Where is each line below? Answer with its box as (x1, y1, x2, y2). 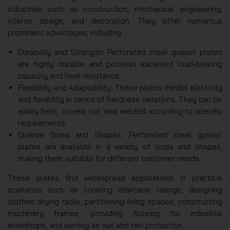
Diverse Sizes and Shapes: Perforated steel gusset (18, 130, 222, 140)
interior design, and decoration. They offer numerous (8, 16, 222, 26)
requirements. (18, 118, 67, 128)
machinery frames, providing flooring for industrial (8, 208, 222, 219)
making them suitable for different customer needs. (18, 154, 201, 164)
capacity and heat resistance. (18, 71, 121, 81)
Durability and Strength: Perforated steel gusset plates (18, 47, 222, 57)
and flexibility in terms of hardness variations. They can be (18, 94, 222, 105)
